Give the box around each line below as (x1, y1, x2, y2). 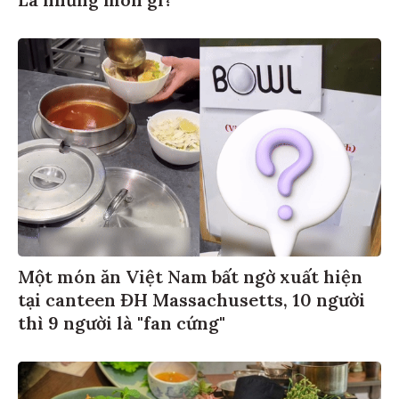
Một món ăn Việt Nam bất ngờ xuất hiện (18, 262, 362, 285)
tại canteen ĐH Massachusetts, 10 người (18, 285, 365, 308)
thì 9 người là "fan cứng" (18, 308, 225, 331)
